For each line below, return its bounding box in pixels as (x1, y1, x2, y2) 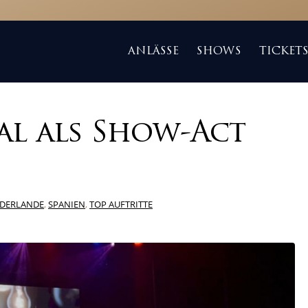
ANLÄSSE (128, 46, 179, 57)
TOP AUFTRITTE (89, 198, 153, 210)
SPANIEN (48, 198, 85, 210)
